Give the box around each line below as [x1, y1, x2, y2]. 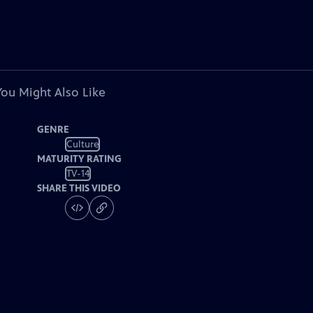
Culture [66, 138, 99, 150]
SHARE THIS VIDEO [37, 182, 122, 194]
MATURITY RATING [37, 153, 122, 165]
